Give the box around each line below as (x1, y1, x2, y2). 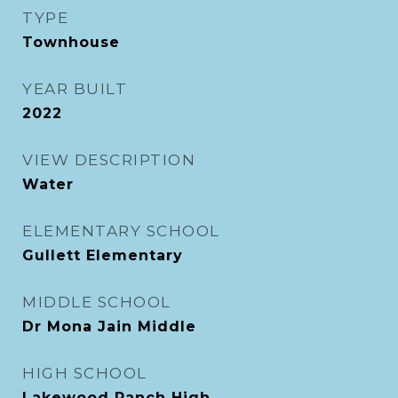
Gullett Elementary (22, 247, 183, 264)
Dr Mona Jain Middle (22, 318, 196, 335)
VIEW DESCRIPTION (22, 151, 195, 169)
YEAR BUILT (22, 80, 127, 98)
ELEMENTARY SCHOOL (22, 222, 220, 240)
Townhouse (22, 34, 120, 51)
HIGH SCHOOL (22, 364, 147, 382)
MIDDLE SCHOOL (22, 293, 171, 311)
